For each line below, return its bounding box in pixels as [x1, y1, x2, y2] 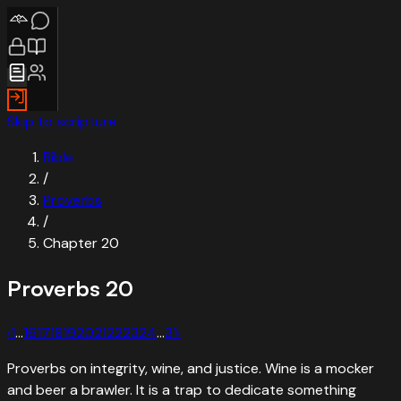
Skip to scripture [7, 112, 116, 131]
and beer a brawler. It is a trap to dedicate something [7, 380, 356, 399]
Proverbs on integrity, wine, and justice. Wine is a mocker [7, 358, 374, 378]
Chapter [43, 234, 101, 252]
